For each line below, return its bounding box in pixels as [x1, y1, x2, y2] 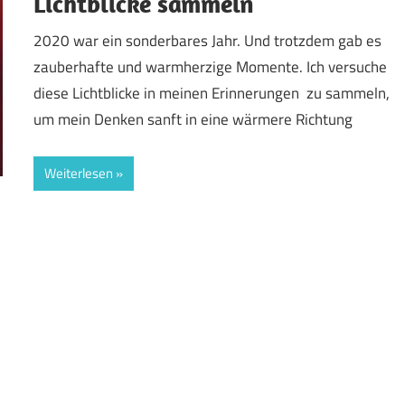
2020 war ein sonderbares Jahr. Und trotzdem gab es [33, 29, 382, 53]
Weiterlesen [44, 162, 114, 184]
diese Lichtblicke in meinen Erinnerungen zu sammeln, [33, 81, 391, 106]
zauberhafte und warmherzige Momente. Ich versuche [33, 55, 388, 80]
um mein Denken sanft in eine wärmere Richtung [33, 108, 353, 132]
